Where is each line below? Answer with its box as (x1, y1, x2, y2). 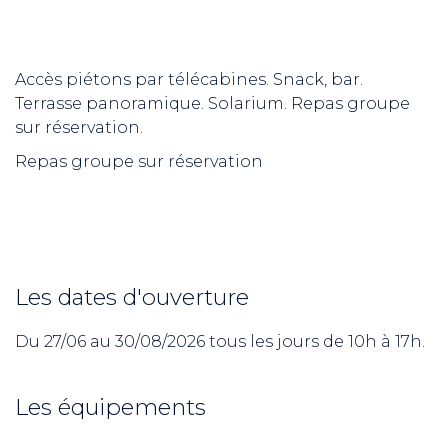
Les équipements (15, 392, 206, 421)
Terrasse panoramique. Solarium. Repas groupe (15, 93, 410, 113)
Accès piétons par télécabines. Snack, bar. (15, 69, 363, 89)
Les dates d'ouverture (15, 282, 249, 311)
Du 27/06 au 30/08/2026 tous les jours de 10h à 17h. (15, 331, 425, 351)
